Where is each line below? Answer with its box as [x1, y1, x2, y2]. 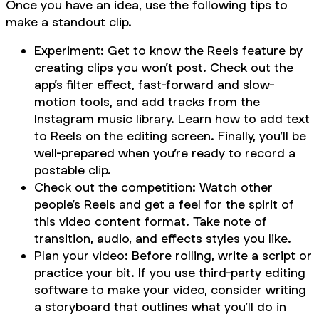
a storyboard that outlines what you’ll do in [34, 298, 286, 314]
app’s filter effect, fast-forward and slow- [34, 76, 275, 92]
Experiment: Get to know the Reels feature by [34, 42, 303, 58]
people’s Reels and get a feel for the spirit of [34, 196, 294, 211]
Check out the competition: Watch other [34, 179, 273, 194]
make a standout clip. [6, 14, 132, 29]
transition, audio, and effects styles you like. [34, 230, 291, 246]
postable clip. [34, 162, 111, 177]
